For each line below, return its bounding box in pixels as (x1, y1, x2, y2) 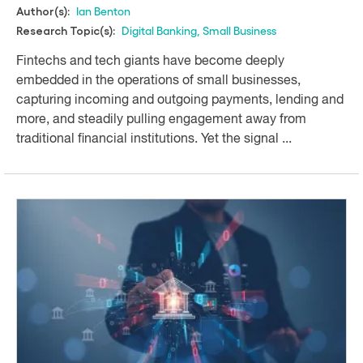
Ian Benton (76, 4, 130, 18)
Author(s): (16, 6, 70, 18)
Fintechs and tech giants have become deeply (16, 55, 284, 69)
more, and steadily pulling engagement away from (16, 113, 306, 127)
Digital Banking (122, 23, 197, 37)
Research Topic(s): (16, 25, 115, 37)
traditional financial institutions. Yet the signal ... (16, 133, 292, 147)
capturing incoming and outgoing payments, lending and (16, 94, 344, 108)
